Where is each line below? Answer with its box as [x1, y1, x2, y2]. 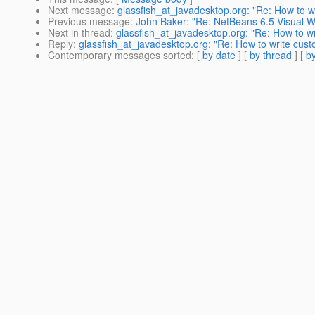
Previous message [48, 14, 130, 29]
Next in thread [48, 25, 110, 40]
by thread [250, 48, 292, 63]
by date [202, 48, 236, 63]
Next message [48, 3, 112, 18]
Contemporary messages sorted [48, 48, 191, 63]
